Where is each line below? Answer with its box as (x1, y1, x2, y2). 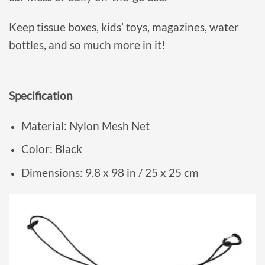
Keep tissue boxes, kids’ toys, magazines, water (9, 20, 239, 34)
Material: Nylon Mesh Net (21, 118, 150, 132)
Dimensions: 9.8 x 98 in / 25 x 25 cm (21, 166, 199, 180)
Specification (9, 89, 73, 103)
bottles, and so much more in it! (9, 38, 166, 52)
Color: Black (21, 142, 82, 156)
